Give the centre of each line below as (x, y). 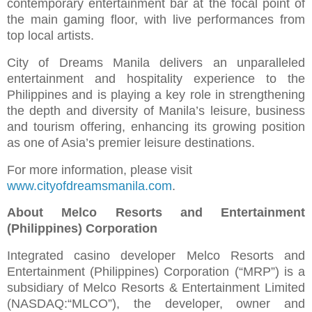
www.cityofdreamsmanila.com (89, 186)
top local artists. (50, 35)
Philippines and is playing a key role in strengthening (156, 94)
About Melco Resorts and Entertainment (156, 213)
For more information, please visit (100, 170)
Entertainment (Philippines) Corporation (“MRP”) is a (156, 272)
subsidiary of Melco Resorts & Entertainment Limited (156, 288)
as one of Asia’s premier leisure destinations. (133, 142)
